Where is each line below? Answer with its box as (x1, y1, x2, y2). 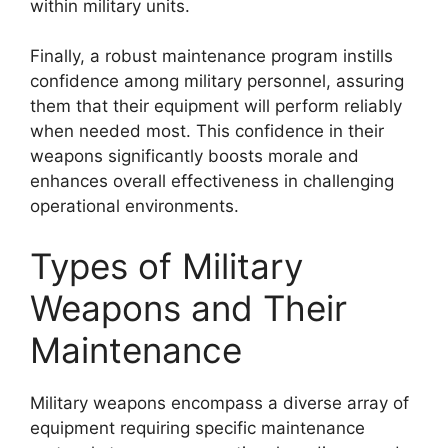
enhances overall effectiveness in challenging (30, 171, 394, 191)
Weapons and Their (30, 286, 347, 329)
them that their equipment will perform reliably (30, 96, 402, 116)
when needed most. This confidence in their (30, 121, 384, 141)
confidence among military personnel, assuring (30, 71, 404, 91)
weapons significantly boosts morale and (30, 146, 359, 166)
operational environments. (30, 196, 239, 216)
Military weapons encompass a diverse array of (30, 392, 409, 413)
